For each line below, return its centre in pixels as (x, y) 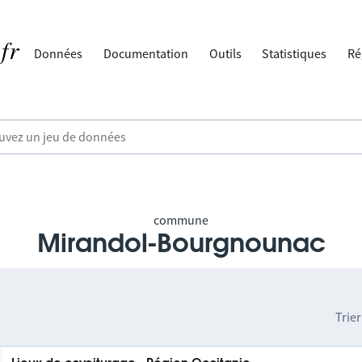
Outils (225, 53)
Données (59, 53)
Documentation (146, 53)
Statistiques (295, 53)
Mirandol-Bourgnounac (181, 244)
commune (181, 220)
